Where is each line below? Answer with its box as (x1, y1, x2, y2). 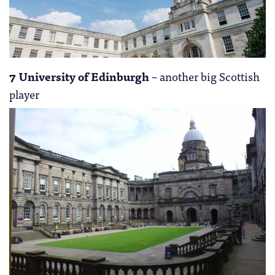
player (9, 85, 39, 104)
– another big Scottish (149, 67, 260, 86)
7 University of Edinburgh (9, 67, 149, 86)
